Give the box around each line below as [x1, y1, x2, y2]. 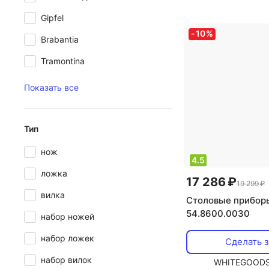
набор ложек [41, 233, 94, 243]
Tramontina [41, 56, 85, 66]
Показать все [24, 82, 79, 92]
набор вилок [41, 255, 92, 265]
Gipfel [41, 13, 64, 23]
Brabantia [41, 34, 79, 44]
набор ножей [41, 211, 94, 222]
